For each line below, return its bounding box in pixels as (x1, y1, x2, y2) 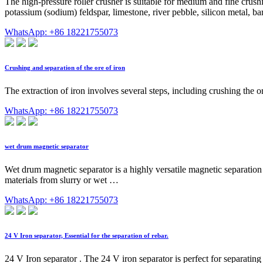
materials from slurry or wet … (5, 174, 119, 185)
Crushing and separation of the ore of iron (5, 63, 125, 71)
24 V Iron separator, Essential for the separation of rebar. (5, 231, 168, 239)
